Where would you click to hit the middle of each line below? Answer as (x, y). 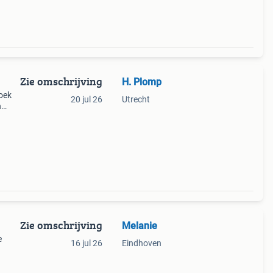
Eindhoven (141, 243)
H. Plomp (141, 82)
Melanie (139, 226)
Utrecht (136, 99)
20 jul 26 (86, 99)
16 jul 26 (86, 243)
